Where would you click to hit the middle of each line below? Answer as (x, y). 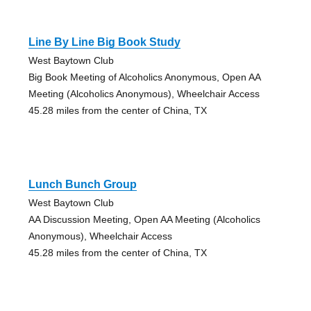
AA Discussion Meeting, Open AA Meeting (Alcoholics (144, 220)
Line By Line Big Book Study (104, 42)
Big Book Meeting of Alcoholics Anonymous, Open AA (144, 77)
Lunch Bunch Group (82, 185)
